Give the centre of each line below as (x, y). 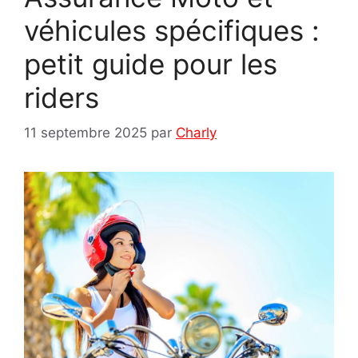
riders (62, 97)
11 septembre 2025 (86, 133)
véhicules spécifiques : (172, 30)
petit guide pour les (151, 64)
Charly (196, 133)
